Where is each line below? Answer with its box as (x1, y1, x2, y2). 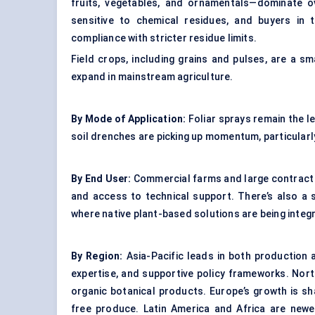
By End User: (71, 173, 131, 185)
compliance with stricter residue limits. (71, 32, 257, 44)
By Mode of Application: (71, 113, 186, 125)
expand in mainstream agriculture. (71, 71, 233, 83)
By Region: (71, 250, 123, 262)
